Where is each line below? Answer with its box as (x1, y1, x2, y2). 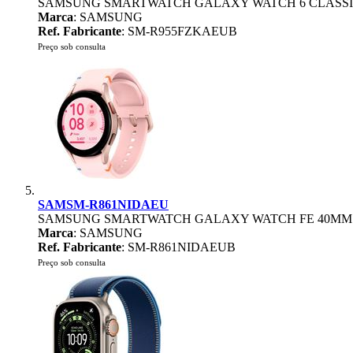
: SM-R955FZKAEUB (121, 24, 237, 38)
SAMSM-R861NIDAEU (38, 198, 169, 211)
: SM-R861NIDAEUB (121, 240, 236, 254)
